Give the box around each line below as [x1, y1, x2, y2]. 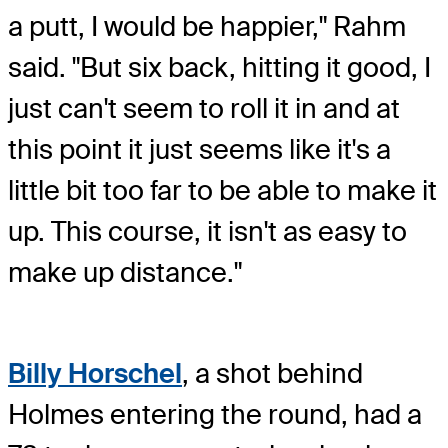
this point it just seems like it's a [8, 132, 391, 168]
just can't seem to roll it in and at [8, 91, 400, 127]
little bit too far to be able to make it [8, 173, 437, 209]
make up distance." [8, 255, 242, 291]
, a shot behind [182, 355, 363, 391]
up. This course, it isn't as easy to [8, 214, 407, 250]
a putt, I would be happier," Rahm [8, 9, 406, 45]
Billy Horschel [8, 355, 182, 391]
